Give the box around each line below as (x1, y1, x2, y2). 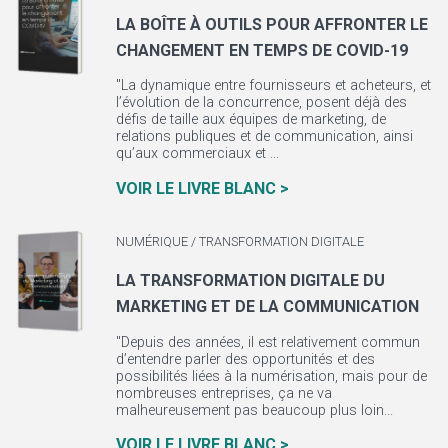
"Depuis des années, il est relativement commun (115, 333, 420, 351)
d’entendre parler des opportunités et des (115, 350, 375, 368)
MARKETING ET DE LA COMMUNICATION (115, 297, 419, 317)
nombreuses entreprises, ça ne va (115, 384, 332, 402)
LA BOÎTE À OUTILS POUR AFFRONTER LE (115, 14, 428, 34)
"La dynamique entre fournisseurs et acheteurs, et (115, 77, 431, 95)
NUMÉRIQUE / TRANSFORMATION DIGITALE (115, 233, 364, 249)
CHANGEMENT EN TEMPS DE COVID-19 (115, 40, 408, 60)
